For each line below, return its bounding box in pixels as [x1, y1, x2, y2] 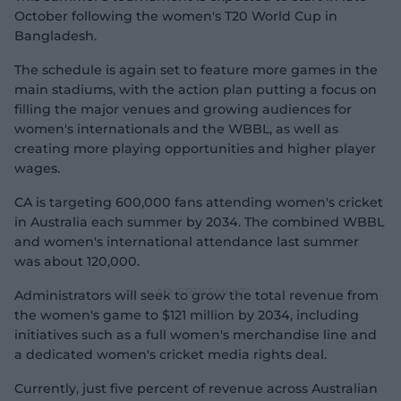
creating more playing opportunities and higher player [14, 141, 376, 157]
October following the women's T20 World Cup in [14, 8, 337, 24]
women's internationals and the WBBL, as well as [14, 121, 338, 137]
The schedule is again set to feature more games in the [14, 62, 378, 78]
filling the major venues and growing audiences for [14, 101, 352, 117]
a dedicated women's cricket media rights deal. [14, 346, 327, 363]
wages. [14, 160, 60, 176]
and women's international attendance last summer [14, 234, 359, 250]
